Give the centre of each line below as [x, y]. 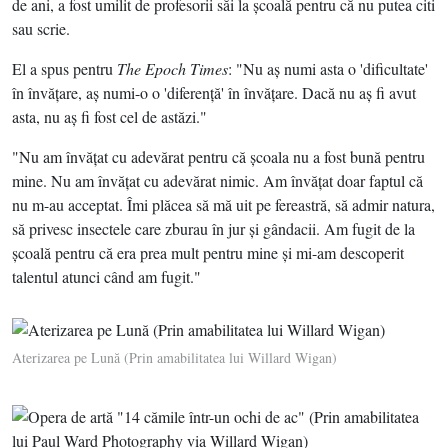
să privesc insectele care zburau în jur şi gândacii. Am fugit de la [213, 229]
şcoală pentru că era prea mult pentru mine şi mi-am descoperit [208, 253]
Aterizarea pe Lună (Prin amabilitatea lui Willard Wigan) [174, 357]
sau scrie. [41, 29]
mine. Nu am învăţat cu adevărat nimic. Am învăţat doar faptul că [217, 181]
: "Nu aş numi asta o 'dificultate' [328, 69]
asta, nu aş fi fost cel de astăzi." [109, 117]
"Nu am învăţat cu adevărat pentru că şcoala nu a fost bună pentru [218, 157]
